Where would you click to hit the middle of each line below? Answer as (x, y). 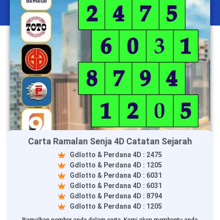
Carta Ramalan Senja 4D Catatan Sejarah (110, 141)
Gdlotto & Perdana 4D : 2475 (116, 154)
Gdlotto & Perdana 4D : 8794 (116, 196)
